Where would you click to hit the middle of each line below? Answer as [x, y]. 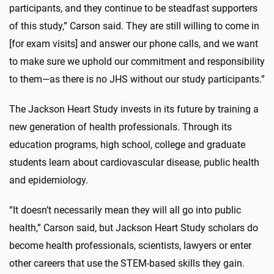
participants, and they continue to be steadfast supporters [133, 9]
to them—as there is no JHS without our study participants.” [137, 80]
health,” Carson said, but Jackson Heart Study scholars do [134, 228]
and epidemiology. [49, 180]
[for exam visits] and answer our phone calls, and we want [134, 44]
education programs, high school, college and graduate [127, 145]
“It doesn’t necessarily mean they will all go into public [125, 210]
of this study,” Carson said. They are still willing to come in [134, 26]
